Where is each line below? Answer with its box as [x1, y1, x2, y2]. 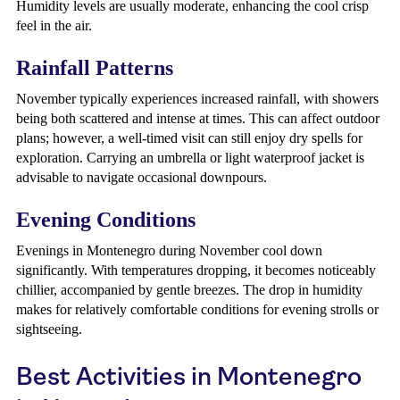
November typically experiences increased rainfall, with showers [16, 91, 379, 106]
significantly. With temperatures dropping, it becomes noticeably [16, 262, 376, 278]
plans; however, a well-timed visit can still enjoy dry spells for [16, 130, 362, 146]
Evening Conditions [16, 208, 196, 231]
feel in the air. [16, 18, 92, 33]
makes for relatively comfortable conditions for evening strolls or [16, 302, 379, 317]
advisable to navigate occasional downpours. [16, 170, 267, 185]
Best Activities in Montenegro [16, 362, 362, 391]
